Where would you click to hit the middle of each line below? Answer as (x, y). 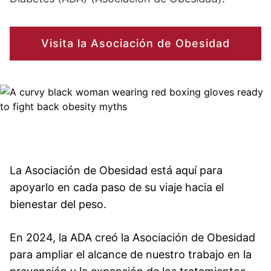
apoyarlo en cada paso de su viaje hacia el (117, 187)
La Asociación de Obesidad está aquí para (116, 170)
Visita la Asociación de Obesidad (135, 43)
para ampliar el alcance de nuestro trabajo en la (131, 254)
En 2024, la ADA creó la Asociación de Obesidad (132, 237)
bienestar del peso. (58, 204)
